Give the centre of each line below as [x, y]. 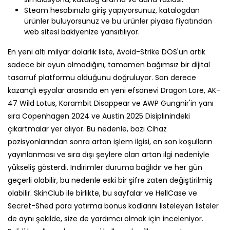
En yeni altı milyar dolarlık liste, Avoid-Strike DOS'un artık [107, 52]
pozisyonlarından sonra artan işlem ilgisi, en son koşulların [110, 142]
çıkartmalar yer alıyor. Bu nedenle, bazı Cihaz [87, 129]
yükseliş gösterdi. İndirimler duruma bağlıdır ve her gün [105, 167]
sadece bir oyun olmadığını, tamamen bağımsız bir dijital [109, 65]
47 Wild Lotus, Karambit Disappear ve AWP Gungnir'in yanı [111, 103]
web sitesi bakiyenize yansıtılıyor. [82, 32]
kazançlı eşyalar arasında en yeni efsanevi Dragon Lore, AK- [114, 90]
